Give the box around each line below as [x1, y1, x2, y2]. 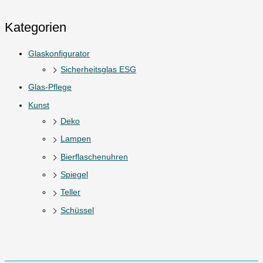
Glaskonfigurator [28, 49, 90, 58]
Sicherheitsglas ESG [60, 65, 136, 74]
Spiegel [60, 170, 88, 179]
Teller [60, 188, 80, 197]
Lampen [60, 134, 91, 144]
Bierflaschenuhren [60, 152, 128, 161]
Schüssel [60, 205, 94, 215]
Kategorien [5, 19, 66, 35]
